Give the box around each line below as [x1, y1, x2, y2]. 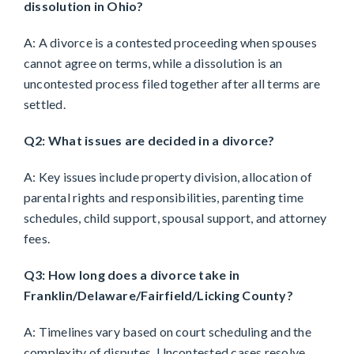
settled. [24, 96, 66, 112]
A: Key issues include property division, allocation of [24, 169, 313, 185]
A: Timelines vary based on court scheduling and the [24, 324, 311, 340]
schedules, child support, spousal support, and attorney [24, 210, 327, 226]
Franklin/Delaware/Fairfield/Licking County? [24, 288, 293, 303]
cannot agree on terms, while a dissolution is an [24, 55, 283, 71]
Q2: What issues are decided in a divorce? [24, 133, 275, 149]
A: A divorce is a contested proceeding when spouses [24, 35, 317, 51]
